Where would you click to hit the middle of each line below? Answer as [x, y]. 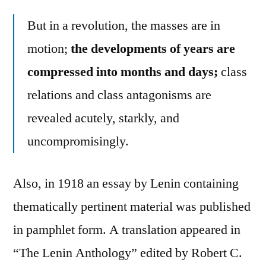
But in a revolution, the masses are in [124, 25]
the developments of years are [153, 48]
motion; [49, 48]
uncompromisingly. [78, 141]
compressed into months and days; [123, 72]
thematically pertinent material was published [132, 206]
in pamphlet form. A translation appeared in [127, 229]
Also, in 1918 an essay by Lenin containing [126, 183]
